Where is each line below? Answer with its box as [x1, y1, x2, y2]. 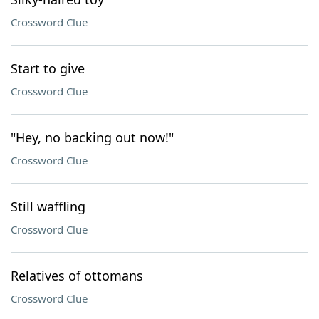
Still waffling [11, 198, 85, 215]
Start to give [11, 60, 85, 77]
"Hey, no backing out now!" [11, 129, 174, 146]
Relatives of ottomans [11, 267, 143, 284]
